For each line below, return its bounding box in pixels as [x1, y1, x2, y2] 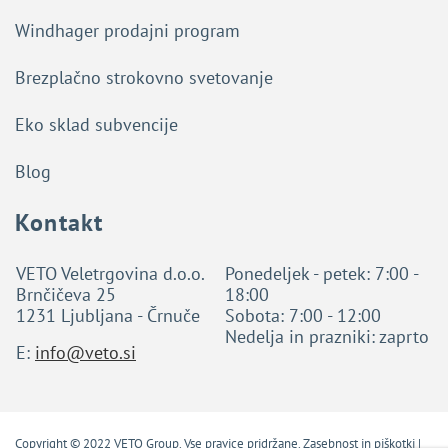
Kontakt [15, 207, 104, 239]
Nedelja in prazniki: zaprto [225, 325, 429, 349]
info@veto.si [35, 341, 136, 365]
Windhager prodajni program [15, 19, 240, 43]
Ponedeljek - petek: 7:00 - [225, 262, 418, 286]
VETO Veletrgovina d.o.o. [16, 262, 205, 286]
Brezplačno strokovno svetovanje [15, 66, 273, 90]
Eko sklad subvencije [15, 113, 178, 137]
